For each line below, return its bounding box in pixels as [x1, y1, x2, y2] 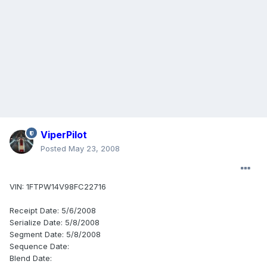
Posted [41, 144, 69, 154]
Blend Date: [10, 253, 52, 263]
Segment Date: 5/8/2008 [10, 229, 101, 240]
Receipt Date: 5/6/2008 [10, 206, 96, 216]
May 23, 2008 [69, 144, 120, 154]
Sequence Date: [10, 241, 69, 252]
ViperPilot [41, 129, 87, 141]
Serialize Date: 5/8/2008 [10, 218, 100, 228]
